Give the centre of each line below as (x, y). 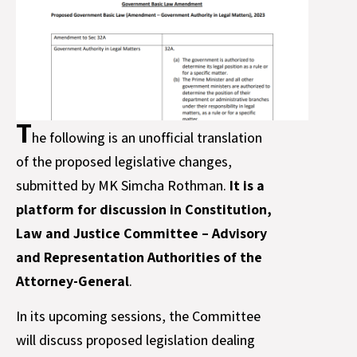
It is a (247, 186)
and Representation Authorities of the (139, 257)
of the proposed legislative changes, (124, 162)
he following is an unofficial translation (147, 138)
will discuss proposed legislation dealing (135, 340)
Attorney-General (73, 281)
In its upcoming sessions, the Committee (138, 316)
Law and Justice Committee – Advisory (141, 233)
